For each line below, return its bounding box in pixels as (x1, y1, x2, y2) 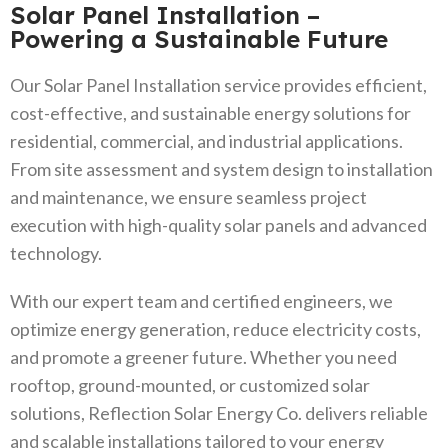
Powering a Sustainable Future (10, 24, 388, 55)
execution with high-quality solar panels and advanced (10, 214, 427, 237)
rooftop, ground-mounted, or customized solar (10, 374, 370, 397)
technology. (10, 242, 102, 265)
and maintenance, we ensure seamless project (10, 186, 367, 209)
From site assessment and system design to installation (10, 158, 433, 181)
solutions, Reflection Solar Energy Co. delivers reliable (10, 402, 428, 425)
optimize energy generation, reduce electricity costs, (10, 318, 421, 341)
